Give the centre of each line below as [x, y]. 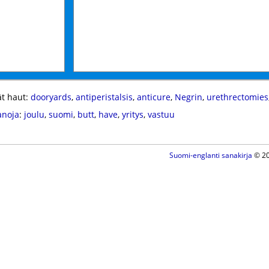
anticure [153, 97]
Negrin [188, 97]
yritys [132, 114]
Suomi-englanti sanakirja [210, 155]
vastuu [161, 114]
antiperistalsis [104, 97]
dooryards [51, 97]
